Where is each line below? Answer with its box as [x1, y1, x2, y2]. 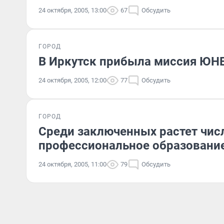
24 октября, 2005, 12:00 [38, 76, 106, 84]
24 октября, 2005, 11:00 [38, 160, 106, 168]
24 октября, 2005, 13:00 [38, 6, 106, 14]
